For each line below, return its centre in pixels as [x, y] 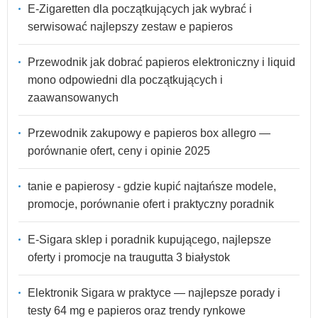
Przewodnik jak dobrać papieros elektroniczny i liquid [161, 62]
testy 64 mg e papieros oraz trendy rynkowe [137, 310]
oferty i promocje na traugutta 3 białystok [129, 257]
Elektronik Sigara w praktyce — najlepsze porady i [154, 292]
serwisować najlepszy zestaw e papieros [130, 26]
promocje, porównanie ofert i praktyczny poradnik [151, 204]
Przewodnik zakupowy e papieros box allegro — [149, 133]
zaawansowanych [73, 97]
